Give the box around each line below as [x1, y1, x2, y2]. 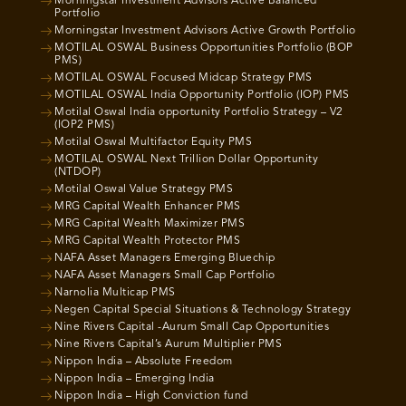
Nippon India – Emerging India [54, 373, 215, 385]
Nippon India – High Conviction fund [54, 391, 248, 402]
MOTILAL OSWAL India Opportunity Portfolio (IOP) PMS [54, 90, 350, 101]
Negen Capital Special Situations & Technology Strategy [54, 304, 351, 316]
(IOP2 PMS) [54, 120, 114, 131]
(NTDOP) [54, 167, 101, 179]
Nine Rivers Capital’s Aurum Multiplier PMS [54, 339, 282, 351]
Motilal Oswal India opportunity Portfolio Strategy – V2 [54, 107, 343, 119]
